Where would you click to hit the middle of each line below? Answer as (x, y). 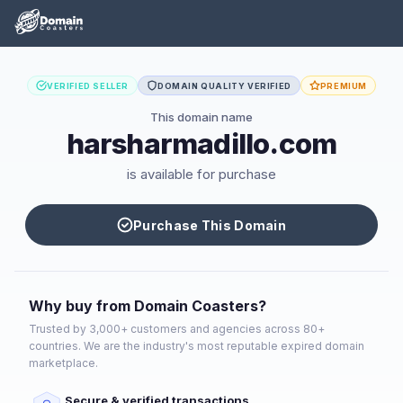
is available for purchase (201, 174)
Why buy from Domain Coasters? (148, 306)
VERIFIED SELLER (87, 85)
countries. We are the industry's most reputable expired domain (197, 346)
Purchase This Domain (210, 225)
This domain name (201, 117)
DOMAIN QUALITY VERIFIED (224, 85)
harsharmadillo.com (201, 144)
